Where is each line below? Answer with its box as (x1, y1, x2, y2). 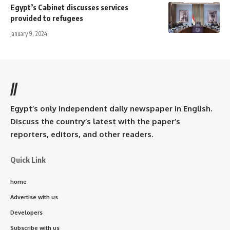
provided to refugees (10, 13, 83, 23)
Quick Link (10, 155, 46, 164)
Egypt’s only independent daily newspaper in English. (10, 103, 212, 113)
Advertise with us (10, 193, 58, 201)
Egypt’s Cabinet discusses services (10, 2, 128, 12)
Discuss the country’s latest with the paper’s (10, 116, 180, 126)
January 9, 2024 (10, 29, 47, 37)
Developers (10, 208, 43, 216)
